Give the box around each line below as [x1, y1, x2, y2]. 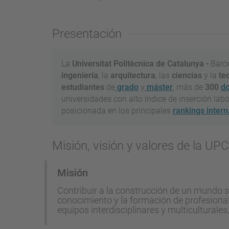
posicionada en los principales [61, 105, 173, 116]
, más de [173, 82, 205, 92]
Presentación [52, 26, 122, 41]
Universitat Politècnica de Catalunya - [72, 58, 211, 68]
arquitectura [110, 70, 155, 80]
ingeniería [61, 70, 98, 80]
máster [145, 82, 173, 92]
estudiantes [61, 82, 106, 92]
